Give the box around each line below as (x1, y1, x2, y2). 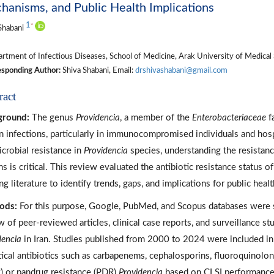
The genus (29, 113, 76, 122)
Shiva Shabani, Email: (60, 66, 135, 74)
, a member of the (119, 113, 192, 122)
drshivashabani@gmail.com (135, 66, 228, 74)
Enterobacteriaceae (191, 113, 266, 122)
